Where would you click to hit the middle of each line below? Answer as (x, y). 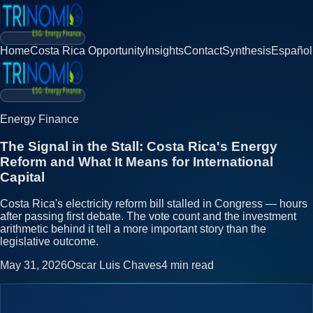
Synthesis (247, 51)
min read (191, 265)
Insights (165, 51)
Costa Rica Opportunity (88, 51)
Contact (203, 51)
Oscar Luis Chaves (114, 265)
